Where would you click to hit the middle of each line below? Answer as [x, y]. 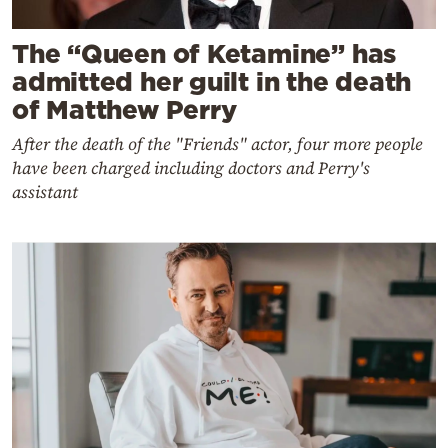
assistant [45, 191]
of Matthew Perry [124, 109]
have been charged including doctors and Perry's [191, 167]
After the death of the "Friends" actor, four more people [217, 143]
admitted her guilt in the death [212, 81]
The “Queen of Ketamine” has [204, 53]
